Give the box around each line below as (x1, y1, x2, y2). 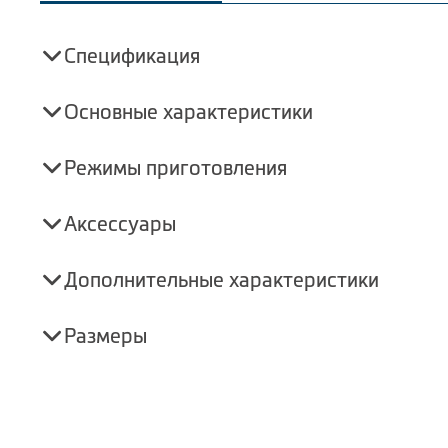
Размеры (64, 325, 147, 347)
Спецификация (64, 45, 200, 67)
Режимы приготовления (64, 157, 287, 179)
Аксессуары (64, 213, 176, 235)
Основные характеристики (64, 101, 313, 123)
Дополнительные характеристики (64, 269, 379, 291)
